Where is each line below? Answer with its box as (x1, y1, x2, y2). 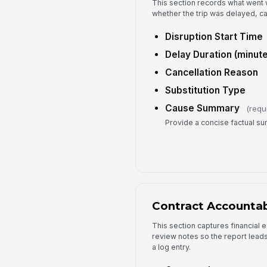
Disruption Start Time (164, 30, 263, 42)
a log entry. (151, 243, 191, 252)
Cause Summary (164, 103, 240, 114)
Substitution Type (164, 85, 246, 97)
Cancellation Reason (164, 67, 258, 79)
